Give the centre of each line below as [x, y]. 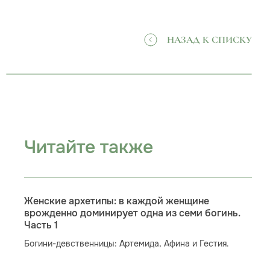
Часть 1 [41, 225]
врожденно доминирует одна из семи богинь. [132, 213]
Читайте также [88, 147]
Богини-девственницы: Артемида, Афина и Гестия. [126, 243]
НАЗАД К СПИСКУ [209, 40]
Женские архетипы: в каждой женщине [116, 201]
